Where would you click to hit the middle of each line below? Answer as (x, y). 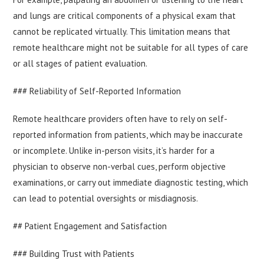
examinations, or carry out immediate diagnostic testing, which (131, 183)
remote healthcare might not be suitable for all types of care (131, 48)
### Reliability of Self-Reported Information (97, 91)
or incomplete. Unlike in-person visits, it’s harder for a (114, 151)
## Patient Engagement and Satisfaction (90, 226)
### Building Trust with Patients (74, 254)
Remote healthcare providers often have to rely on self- (121, 119)
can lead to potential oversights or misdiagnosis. (106, 199)
